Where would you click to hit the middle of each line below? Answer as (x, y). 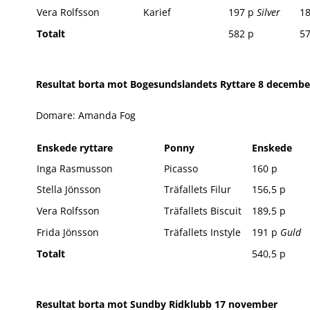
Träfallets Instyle (202, 232)
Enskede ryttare (75, 148)
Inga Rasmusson (75, 168)
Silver (268, 12)
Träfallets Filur (198, 189)
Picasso (181, 168)
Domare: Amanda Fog (86, 115)
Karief (157, 12)
